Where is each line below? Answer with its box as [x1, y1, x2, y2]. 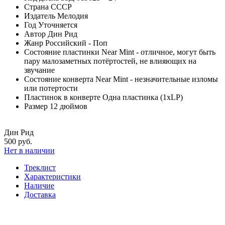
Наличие [24, 181, 54, 190]
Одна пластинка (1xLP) [102, 92, 183, 101]
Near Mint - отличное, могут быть [101, 47, 215, 56]
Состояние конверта [24, 74, 93, 83]
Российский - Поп [45, 38, 107, 47]
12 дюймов [50, 101, 87, 110]
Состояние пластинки [24, 47, 99, 56]
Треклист [24, 163, 56, 172]
